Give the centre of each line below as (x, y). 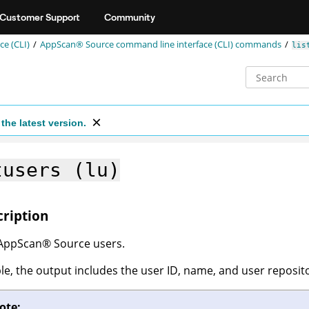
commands (257, 44)
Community (130, 17)
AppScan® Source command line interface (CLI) (137, 44)
